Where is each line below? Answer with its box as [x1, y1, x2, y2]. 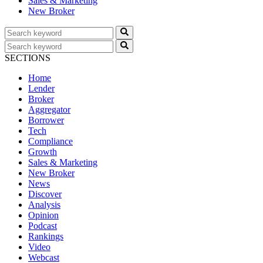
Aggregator [28, 104, 70, 114]
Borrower [28, 115, 64, 125]
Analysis [28, 200, 60, 210]
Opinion [28, 210, 59, 220]
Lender [28, 83, 55, 93]
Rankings [28, 231, 63, 241]
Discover [28, 189, 62, 199]
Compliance [28, 136, 73, 146]
